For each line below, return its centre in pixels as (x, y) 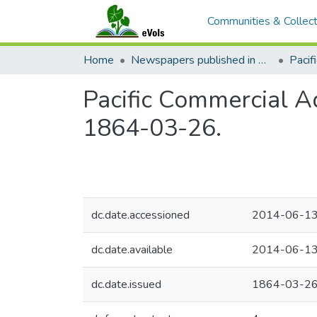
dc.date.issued (126, 284)
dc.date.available (132, 250)
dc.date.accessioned (140, 215)
